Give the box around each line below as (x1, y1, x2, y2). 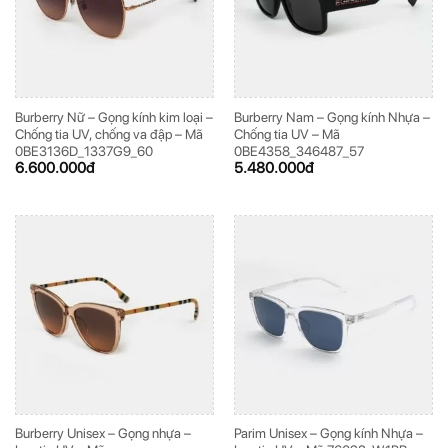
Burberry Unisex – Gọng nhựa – (14, 425, 191, 442)
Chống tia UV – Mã (233, 126, 340, 143)
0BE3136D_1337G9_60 (14, 143, 153, 160)
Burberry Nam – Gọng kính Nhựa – (233, 109, 430, 126)
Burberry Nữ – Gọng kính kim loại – (14, 109, 213, 126)
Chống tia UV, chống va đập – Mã (14, 126, 203, 143)
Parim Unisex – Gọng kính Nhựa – (233, 425, 423, 442)
